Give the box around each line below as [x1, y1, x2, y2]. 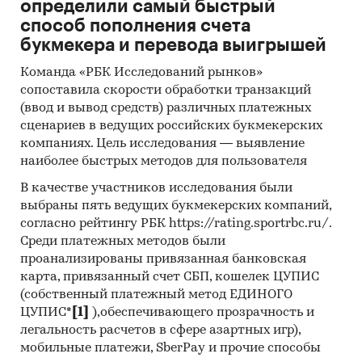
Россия [40, 93, 78, 106]
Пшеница [108, 76, 162, 89]
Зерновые [40, 76, 94, 89]
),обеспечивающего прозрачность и [89, 306, 314, 320]
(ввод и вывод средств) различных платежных [20, 102, 311, 116]
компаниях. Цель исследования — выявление [20, 137, 305, 151]
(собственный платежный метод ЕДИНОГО [20, 288, 293, 302]
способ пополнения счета [20, 17, 250, 36]
